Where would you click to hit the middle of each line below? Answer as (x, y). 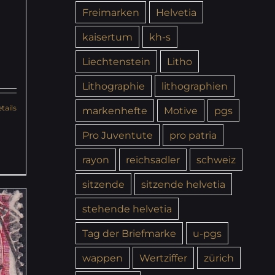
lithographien (194, 86)
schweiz (216, 159)
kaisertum (107, 37)
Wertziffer (163, 258)
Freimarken (110, 12)
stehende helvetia (127, 208)
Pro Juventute (117, 135)
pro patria (193, 135)
